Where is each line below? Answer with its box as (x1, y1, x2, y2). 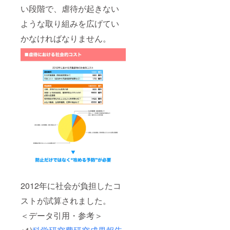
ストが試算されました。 (21, 194, 111, 206)
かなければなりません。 (21, 32, 111, 45)
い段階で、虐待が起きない (21, 3, 119, 15)
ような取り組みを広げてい (21, 17, 119, 30)
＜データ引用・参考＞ (21, 209, 103, 221)
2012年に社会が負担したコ (21, 179, 121, 191)
